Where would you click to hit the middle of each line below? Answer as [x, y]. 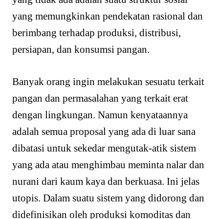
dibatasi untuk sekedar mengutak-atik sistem [104, 148]
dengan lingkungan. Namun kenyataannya [100, 115]
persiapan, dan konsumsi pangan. [81, 50]
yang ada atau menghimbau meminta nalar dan [108, 164]
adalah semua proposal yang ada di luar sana [104, 131]
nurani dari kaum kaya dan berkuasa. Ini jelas [106, 181]
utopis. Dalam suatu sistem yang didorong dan [108, 198]
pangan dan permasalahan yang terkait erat [100, 98]
